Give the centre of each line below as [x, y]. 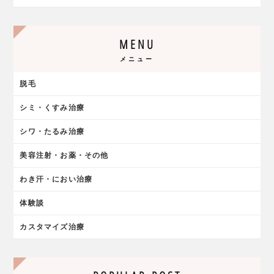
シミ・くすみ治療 [52, 108]
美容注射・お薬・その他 [64, 156]
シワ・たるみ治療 [52, 132]
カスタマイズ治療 [52, 227]
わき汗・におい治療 [56, 180]
